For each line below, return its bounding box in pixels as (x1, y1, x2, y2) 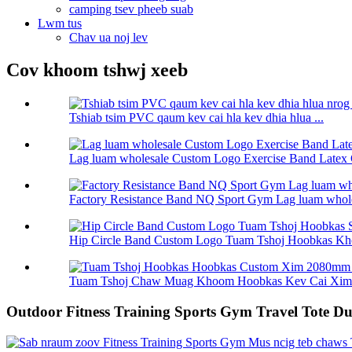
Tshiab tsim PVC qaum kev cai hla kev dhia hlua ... (69, 111, 324, 125)
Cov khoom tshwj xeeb (6, 60, 188, 81)
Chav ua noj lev (69, 30, 148, 44)
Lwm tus (38, 16, 82, 30)
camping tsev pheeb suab (69, 2, 193, 16)
